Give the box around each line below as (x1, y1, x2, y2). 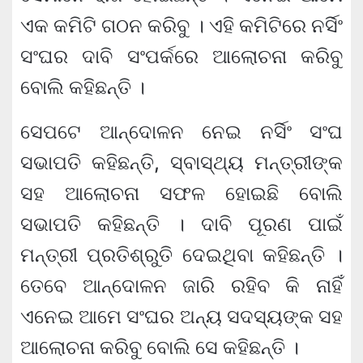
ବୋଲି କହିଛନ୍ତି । (20, 75, 145, 100)
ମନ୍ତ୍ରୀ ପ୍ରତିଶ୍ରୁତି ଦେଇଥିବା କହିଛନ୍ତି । (20, 243, 343, 267)
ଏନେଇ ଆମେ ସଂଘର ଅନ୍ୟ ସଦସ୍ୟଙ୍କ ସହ (20, 305, 343, 329)
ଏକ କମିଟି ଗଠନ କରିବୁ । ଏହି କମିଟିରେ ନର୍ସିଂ (20, 14, 343, 38)
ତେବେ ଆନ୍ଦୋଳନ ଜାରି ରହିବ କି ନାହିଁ (20, 274, 343, 298)
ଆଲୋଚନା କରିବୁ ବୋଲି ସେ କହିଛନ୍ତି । (20, 335, 299, 360)
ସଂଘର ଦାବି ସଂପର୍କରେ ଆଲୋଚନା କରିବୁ (20, 45, 343, 69)
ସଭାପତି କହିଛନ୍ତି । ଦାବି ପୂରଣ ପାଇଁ (20, 212, 343, 237)
